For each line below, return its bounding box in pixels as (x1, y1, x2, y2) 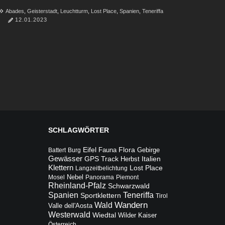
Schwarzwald (108, 182, 150, 190)
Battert (48, 146, 66, 154)
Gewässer (48, 154, 82, 163)
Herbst (121, 155, 140, 163)
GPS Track (84, 155, 119, 163)
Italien (142, 154, 161, 163)
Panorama (85, 173, 114, 181)
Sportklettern (80, 191, 121, 199)
